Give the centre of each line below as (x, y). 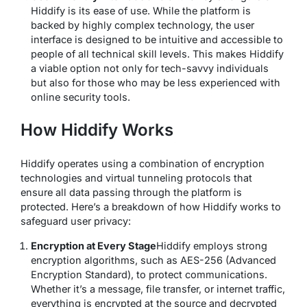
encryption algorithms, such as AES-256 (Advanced (153, 260)
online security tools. (81, 97)
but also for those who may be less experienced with (156, 83)
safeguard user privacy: (76, 221)
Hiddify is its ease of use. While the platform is (141, 11)
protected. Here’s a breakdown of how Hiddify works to (151, 207)
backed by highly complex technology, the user (143, 25)
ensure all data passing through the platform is (131, 193)
